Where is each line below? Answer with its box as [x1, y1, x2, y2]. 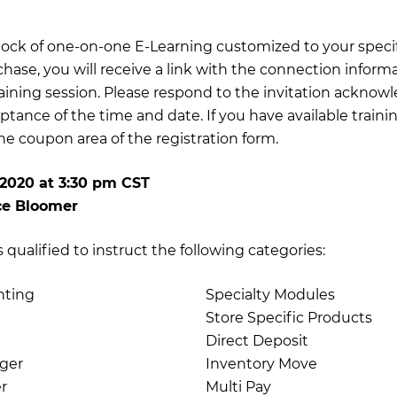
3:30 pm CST [58, 175, 150, 191]
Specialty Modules [206, 286, 335, 303]
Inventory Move [206, 355, 317, 372]
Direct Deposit [206, 332, 308, 349]
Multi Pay [206, 378, 271, 395]
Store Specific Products [206, 309, 372, 326]
